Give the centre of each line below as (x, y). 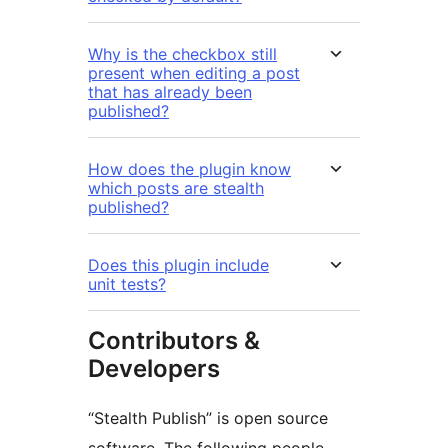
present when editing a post (194, 73)
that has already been (170, 92)
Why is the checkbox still (182, 54)
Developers (154, 369)
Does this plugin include (178, 265)
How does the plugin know (189, 169)
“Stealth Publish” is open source (208, 418)
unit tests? (127, 284)
